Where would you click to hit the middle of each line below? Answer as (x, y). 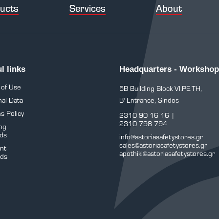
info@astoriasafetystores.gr (161, 137)
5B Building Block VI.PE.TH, (161, 88)
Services (87, 8)
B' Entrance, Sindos (149, 100)
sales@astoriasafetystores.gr (163, 145)
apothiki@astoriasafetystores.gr (167, 153)
